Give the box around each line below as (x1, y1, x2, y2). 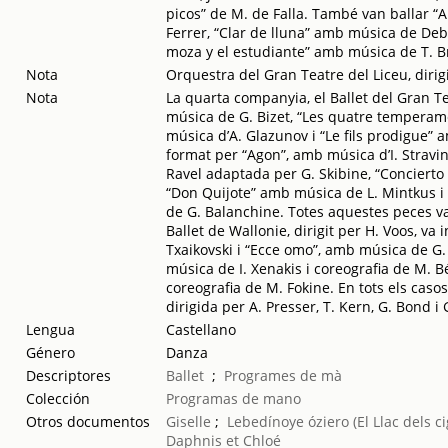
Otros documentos (26, 412, 151, 431)
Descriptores (26, 366, 112, 385)
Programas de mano (166, 389, 302, 408)
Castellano (166, 320, 237, 339)
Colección (26, 389, 91, 408)
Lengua (26, 320, 76, 339)
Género (26, 343, 76, 362)
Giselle (166, 412, 212, 431)
